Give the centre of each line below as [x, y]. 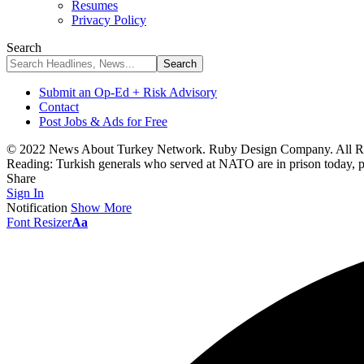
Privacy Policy [109, 20]
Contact [59, 107]
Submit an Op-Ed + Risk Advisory [128, 92]
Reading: [30, 164]
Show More [101, 208]
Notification [37, 208]
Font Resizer [39, 222]
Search [24, 48]
